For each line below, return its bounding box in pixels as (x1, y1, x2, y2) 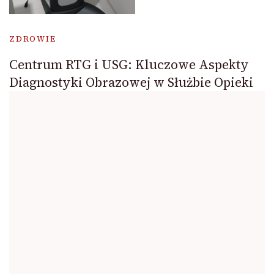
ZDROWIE (9, 33, 56, 44)
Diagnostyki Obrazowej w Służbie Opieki (9, 73, 253, 91)
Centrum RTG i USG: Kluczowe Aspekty (9, 55, 249, 73)
